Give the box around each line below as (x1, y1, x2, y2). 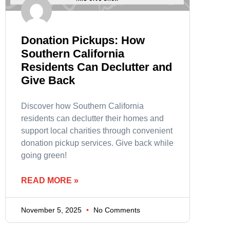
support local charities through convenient (21, 126, 172, 136)
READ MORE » (21, 176, 79, 185)
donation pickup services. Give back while (21, 139, 174, 148)
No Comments (91, 206, 140, 215)
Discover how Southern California (21, 102, 144, 111)
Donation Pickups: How (21, 34, 145, 47)
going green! (21, 151, 67, 160)
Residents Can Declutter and (21, 61, 172, 74)
